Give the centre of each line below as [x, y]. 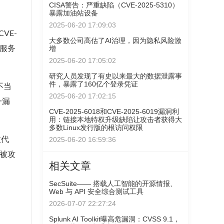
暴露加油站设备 [73, 13]
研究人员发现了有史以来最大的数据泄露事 [115, 76]
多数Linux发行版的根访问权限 [96, 127]
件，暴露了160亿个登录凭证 [93, 84]
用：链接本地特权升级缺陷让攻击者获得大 [115, 119]
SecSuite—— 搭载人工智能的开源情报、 [113, 183]
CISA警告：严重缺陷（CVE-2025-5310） [114, 5]
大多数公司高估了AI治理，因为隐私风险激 [115, 40]
